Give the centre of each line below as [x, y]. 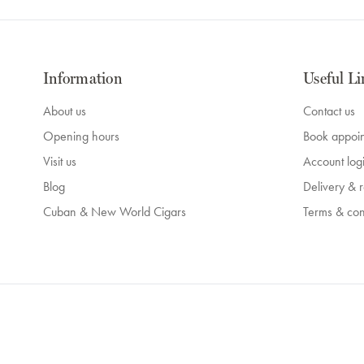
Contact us [329, 111]
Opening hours [81, 136]
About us [65, 111]
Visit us [60, 162]
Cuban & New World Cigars [115, 212]
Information [82, 78]
